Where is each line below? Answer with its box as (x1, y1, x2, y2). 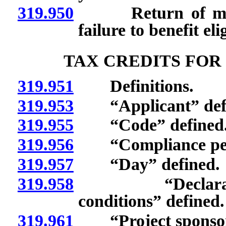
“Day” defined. (73, 154, 220, 174)
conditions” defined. (78, 191, 224, 210)
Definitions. (73, 76, 194, 95)
